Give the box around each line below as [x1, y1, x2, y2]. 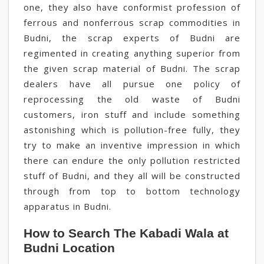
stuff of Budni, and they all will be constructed [24, 170, 240, 181]
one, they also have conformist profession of [24, 1, 240, 13]
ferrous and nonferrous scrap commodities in [24, 16, 240, 28]
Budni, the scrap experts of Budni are [24, 32, 240, 44]
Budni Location [24, 241, 115, 255]
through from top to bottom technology [24, 185, 240, 197]
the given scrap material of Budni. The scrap [24, 62, 240, 74]
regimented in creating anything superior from [24, 47, 240, 59]
